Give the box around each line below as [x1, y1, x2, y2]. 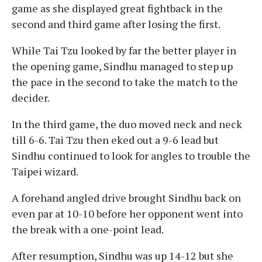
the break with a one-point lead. [12, 222, 164, 236]
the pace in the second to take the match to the [12, 74, 238, 89]
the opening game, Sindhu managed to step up [12, 58, 233, 73]
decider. [12, 90, 50, 105]
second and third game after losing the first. [12, 16, 220, 31]
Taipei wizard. [12, 164, 78, 178]
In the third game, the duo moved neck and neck [12, 116, 242, 131]
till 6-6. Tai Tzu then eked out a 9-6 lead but [12, 132, 219, 147]
